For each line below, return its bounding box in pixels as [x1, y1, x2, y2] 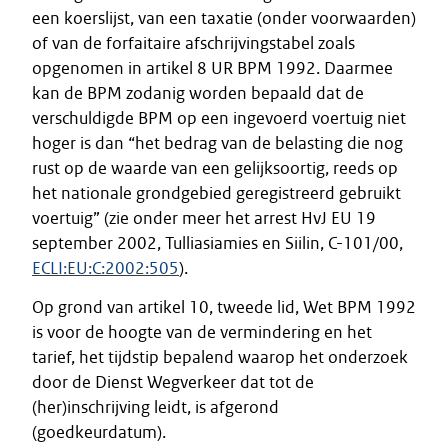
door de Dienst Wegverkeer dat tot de [32, 371, 314, 393]
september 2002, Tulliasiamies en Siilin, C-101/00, [32, 232, 403, 254]
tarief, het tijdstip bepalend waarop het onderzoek [32, 346, 408, 368]
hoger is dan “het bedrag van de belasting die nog [32, 132, 403, 154]
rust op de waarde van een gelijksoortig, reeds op [32, 157, 398, 179]
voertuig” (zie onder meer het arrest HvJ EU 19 [32, 207, 376, 229]
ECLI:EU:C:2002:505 [32, 257, 179, 279]
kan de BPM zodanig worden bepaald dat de [32, 82, 364, 104]
